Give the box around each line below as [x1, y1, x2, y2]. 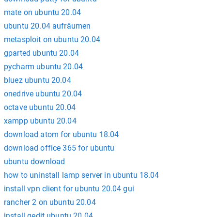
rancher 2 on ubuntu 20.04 [4, 198, 96, 207]
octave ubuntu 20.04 [4, 103, 76, 112]
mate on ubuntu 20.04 [4, 8, 81, 17]
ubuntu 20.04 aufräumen [4, 21, 91, 31]
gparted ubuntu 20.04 [4, 48, 79, 58]
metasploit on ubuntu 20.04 [4, 35, 100, 44]
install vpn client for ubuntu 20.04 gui [4, 184, 134, 193]
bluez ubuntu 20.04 [4, 76, 71, 85]
